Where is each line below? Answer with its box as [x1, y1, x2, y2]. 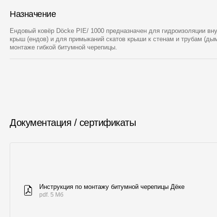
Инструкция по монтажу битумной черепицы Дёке [39, 183, 185, 190]
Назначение [10, 9, 56, 19]
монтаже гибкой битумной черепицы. [10, 44, 117, 51]
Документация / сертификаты [10, 117, 136, 128]
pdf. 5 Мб [39, 191, 63, 198]
